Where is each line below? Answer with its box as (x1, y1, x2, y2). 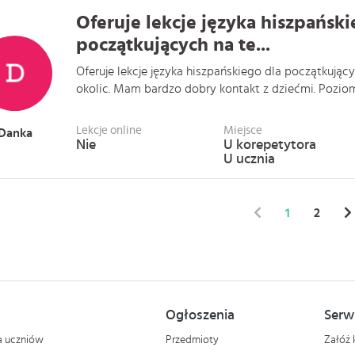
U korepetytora (223, 138, 316, 152)
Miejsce (223, 124, 262, 136)
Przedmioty (166, 334, 219, 345)
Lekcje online (76, 124, 142, 136)
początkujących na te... (76, 36, 270, 55)
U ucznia (223, 152, 275, 166)
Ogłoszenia (166, 308, 235, 323)
